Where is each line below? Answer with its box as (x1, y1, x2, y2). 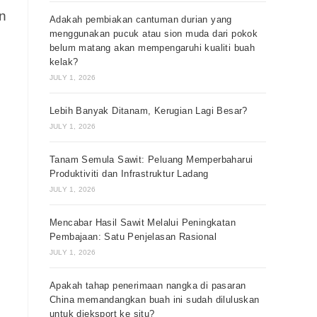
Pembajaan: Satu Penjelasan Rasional (50, 231, 217, 242)
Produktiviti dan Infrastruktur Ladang (50, 168, 209, 179)
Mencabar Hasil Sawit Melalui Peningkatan (50, 217, 236, 228)
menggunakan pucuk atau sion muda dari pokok (50, 28, 258, 39)
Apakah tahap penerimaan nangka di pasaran (50, 280, 246, 291)
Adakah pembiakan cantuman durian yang (50, 14, 232, 25)
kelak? (50, 57, 79, 67)
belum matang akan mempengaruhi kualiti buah (50, 42, 255, 53)
